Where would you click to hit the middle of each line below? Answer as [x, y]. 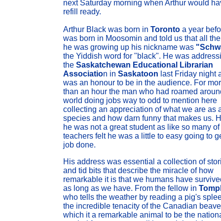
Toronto [165, 29]
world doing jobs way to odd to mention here [140, 100]
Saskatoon [138, 74]
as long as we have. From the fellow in [131, 188]
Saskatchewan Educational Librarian [145, 65]
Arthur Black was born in [107, 29]
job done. [79, 145]
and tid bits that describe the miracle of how [138, 170]
